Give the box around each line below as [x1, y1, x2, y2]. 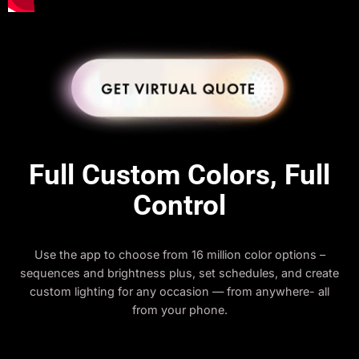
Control [133, 188, 226, 223]
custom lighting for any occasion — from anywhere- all [30, 284, 329, 299]
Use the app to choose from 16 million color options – [34, 248, 325, 262]
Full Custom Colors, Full [29, 158, 330, 192]
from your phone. [131, 303, 228, 317]
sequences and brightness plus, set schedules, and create [20, 266, 339, 280]
